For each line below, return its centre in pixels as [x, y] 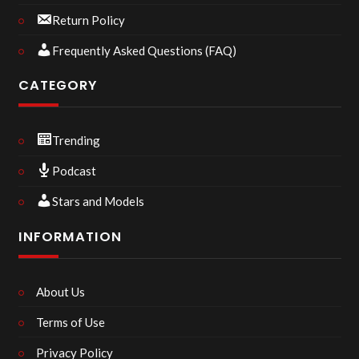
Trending [76, 140]
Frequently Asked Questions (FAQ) [144, 50]
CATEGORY [57, 85]
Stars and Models [98, 201]
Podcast [74, 171]
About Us [61, 291]
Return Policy [89, 20]
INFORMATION [70, 236]
